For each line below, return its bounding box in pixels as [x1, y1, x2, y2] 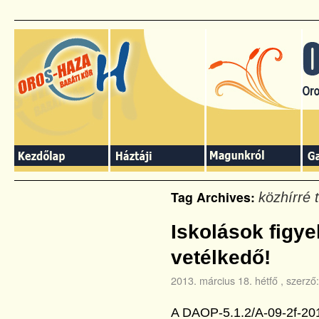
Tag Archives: [171, 188, 258, 206]
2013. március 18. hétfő [171, 273, 278, 288]
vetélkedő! [171, 246, 271, 268]
